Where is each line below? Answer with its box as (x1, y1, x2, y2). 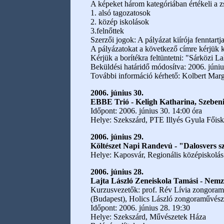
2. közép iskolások (90, 17, 149, 26)
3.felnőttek (90, 26, 124, 35)
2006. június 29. (90, 132, 143, 141)
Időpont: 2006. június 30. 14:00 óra (90, 106, 202, 115)
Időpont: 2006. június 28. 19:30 (90, 203, 190, 212)
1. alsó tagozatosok (90, 8, 150, 17)
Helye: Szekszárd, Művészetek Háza (90, 212, 206, 221)
